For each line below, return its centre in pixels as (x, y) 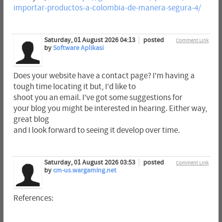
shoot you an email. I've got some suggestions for (98, 97)
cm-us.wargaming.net (84, 170)
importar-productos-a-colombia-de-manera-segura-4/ (107, 8)
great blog (31, 119)
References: (33, 198)
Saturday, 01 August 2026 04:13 (90, 40)
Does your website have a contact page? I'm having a (104, 76)
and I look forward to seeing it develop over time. (96, 130)
